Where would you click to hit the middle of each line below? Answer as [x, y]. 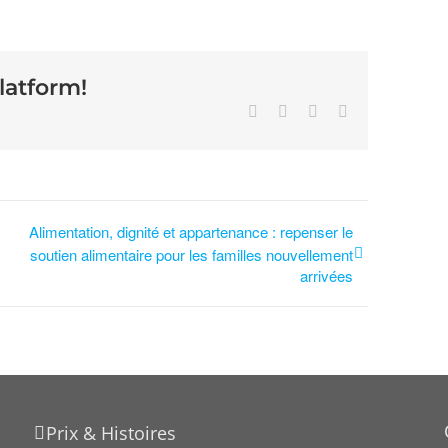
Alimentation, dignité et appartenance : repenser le [191, 231]
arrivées [326, 276]
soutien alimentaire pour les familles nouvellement [191, 255]
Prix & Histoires [111, 433]
